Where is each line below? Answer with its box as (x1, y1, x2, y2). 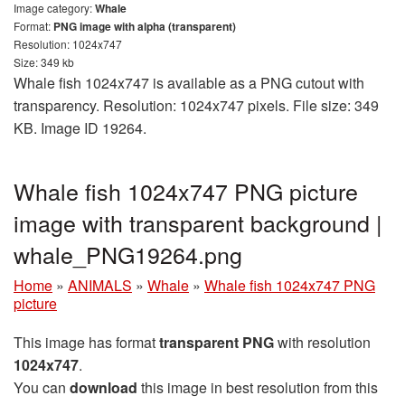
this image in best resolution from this (137, 377, 378, 399)
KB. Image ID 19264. (14, 118, 146, 139)
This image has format (14, 332, 159, 353)
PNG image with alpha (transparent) (53, 18, 236, 35)
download (70, 377, 137, 399)
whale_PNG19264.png (14, 238, 242, 271)
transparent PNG (159, 332, 274, 353)
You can (14, 377, 70, 399)
